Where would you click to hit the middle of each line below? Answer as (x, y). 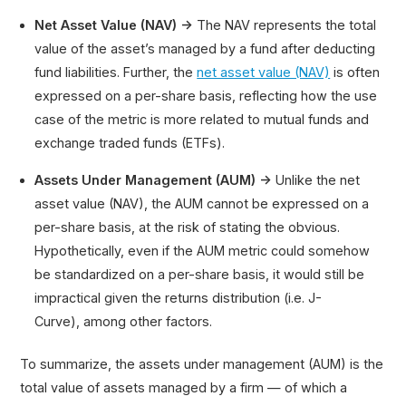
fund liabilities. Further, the (116, 72)
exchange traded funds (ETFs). (130, 143)
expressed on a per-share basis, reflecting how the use (206, 96)
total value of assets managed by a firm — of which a (184, 388)
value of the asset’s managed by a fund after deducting (205, 49)
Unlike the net (318, 179)
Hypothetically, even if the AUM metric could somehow (203, 250)
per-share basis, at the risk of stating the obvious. (188, 227)
